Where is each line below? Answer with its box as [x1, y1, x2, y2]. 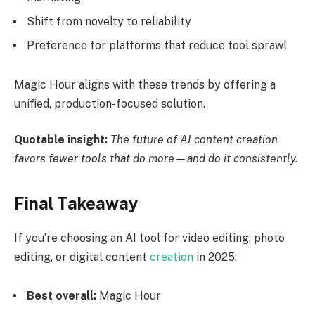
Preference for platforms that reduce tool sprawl [27, 39, 287, 53]
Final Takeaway [14, 193, 138, 213]
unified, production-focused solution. [14, 96, 205, 110]
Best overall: [27, 289, 96, 303]
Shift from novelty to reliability [27, 15, 191, 29]
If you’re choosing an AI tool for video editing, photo [14, 231, 285, 245]
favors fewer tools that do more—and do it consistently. [14, 152, 298, 166]
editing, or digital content [14, 250, 150, 264]
